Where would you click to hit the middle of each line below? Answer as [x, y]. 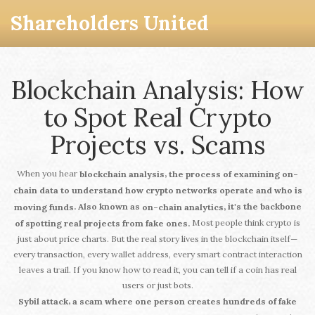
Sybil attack [43, 302]
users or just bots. [157, 285]
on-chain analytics [182, 207]
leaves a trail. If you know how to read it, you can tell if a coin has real [157, 270]
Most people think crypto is [245, 223]
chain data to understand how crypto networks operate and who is [157, 191]
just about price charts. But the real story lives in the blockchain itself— [157, 239]
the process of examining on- [233, 174]
